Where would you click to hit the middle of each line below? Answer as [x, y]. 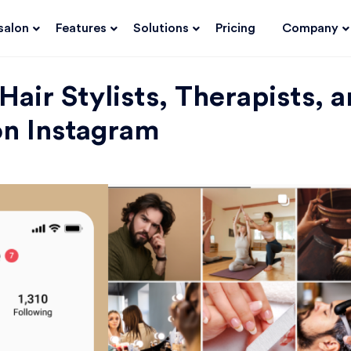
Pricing [235, 29]
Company [310, 29]
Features [81, 29]
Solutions [161, 29]
